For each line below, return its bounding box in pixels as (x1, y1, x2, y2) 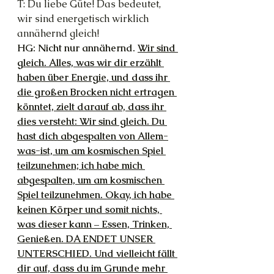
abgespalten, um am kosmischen (17, 173, 165, 187)
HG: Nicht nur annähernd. (17, 41, 138, 54)
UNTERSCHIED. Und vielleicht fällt (17, 246, 177, 260)
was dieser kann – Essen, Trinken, (17, 217, 172, 231)
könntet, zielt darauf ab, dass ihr (17, 100, 166, 113)
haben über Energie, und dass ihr (17, 70, 170, 84)
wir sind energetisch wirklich (17, 12, 151, 25)
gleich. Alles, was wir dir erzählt (17, 56, 164, 69)
